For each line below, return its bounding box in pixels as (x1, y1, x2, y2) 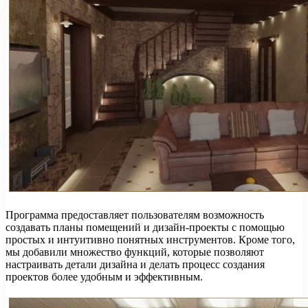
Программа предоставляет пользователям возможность (5, 208, 264, 221)
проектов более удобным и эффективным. (5, 270, 203, 283)
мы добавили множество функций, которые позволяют (5, 245, 264, 258)
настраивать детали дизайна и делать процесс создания (5, 258, 265, 270)
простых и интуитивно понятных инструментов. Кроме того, (5, 233, 295, 245)
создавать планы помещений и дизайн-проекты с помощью (5, 221, 285, 233)
